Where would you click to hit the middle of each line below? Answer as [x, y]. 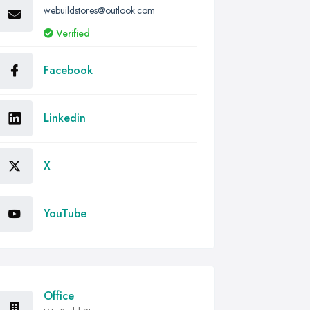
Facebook [68, 70]
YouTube [65, 213]
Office [59, 296]
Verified [73, 33]
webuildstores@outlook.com [99, 10]
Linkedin [65, 118]
